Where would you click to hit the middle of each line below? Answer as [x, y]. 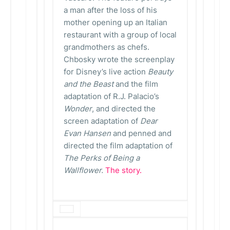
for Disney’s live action [106, 72]
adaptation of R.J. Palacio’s [111, 96]
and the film [136, 84]
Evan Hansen [87, 133]
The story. [123, 170]
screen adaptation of [102, 121]
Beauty [160, 72]
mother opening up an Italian [116, 22]
